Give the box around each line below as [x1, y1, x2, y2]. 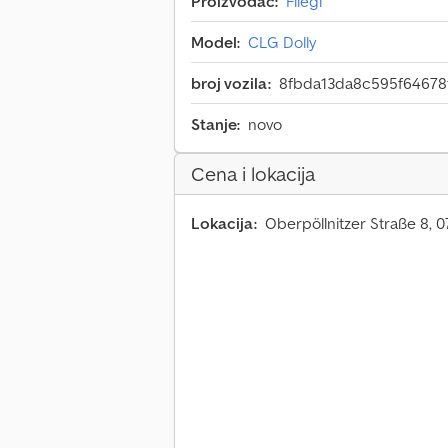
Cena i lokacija [191, 161, 315, 188]
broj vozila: [191, 73, 271, 94]
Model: [191, 32, 240, 53]
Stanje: [191, 114, 240, 135]
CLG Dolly [248, 32, 316, 53]
